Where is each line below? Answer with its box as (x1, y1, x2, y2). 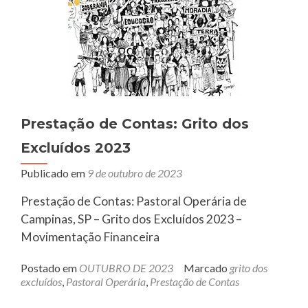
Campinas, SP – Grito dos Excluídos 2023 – (21, 212, 242, 226)
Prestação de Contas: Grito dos (21, 115, 249, 132)
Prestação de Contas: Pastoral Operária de (21, 194, 247, 208)
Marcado (184, 261, 230, 274)
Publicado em (21, 166, 87, 179)
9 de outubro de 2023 (87, 166, 182, 179)
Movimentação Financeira (21, 230, 159, 244)
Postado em (21, 261, 79, 274)
